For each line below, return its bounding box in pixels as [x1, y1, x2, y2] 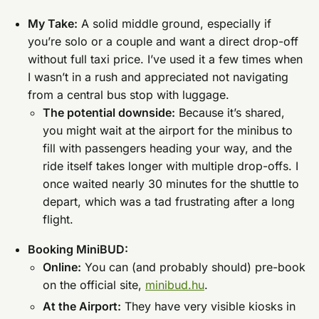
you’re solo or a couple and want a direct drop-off [28, 33, 299, 48]
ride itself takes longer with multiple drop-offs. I [42, 158, 298, 173]
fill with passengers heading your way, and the [42, 140, 292, 155]
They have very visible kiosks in [120, 299, 296, 314]
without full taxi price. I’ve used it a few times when [28, 51, 303, 66]
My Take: [28, 16, 78, 31]
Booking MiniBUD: [28, 242, 129, 257]
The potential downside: [42, 105, 175, 120]
